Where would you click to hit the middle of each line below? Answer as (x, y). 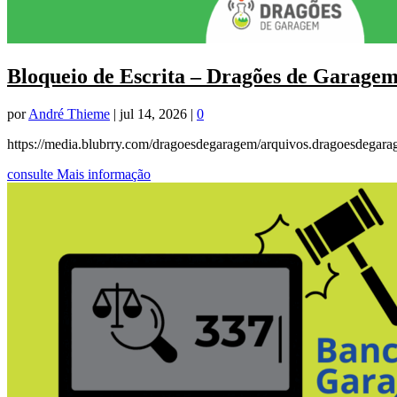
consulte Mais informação (79, 174)
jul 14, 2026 (153, 113)
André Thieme (69, 113)
